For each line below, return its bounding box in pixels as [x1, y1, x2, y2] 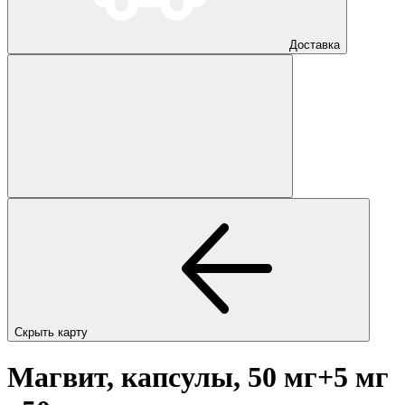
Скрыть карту [14, 325, 91, 339]
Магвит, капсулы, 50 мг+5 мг [7, 361, 389, 394]
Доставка [289, 37, 340, 52]
